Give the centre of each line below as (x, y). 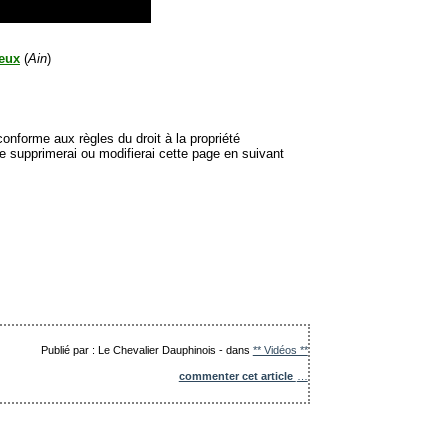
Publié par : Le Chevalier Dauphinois (128, 349)
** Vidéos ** (280, 349)
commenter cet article (237, 375)
